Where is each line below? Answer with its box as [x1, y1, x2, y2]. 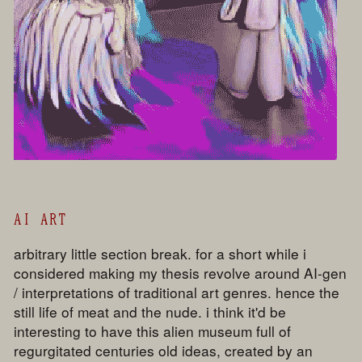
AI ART [14, 211, 68, 227]
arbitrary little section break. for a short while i [14, 242, 307, 263]
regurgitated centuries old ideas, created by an [14, 339, 314, 360]
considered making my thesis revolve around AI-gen [14, 262, 347, 283]
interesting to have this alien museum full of [14, 320, 292, 341]
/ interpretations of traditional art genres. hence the [14, 281, 340, 302]
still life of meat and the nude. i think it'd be [14, 301, 287, 322]
